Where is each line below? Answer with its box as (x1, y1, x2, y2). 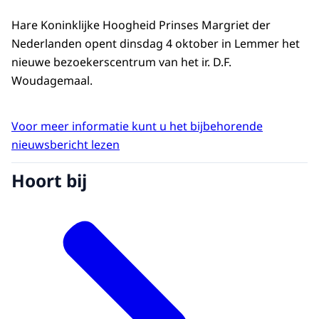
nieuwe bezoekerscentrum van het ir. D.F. (11, 54, 231, 70)
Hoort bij (11, 168, 87, 192)
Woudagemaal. (11, 73, 93, 89)
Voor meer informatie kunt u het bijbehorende (11, 118, 263, 135)
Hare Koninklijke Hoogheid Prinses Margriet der (11, 17, 271, 33)
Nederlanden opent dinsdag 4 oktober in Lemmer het (11, 36, 300, 52)
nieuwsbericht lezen (11, 137, 120, 153)
